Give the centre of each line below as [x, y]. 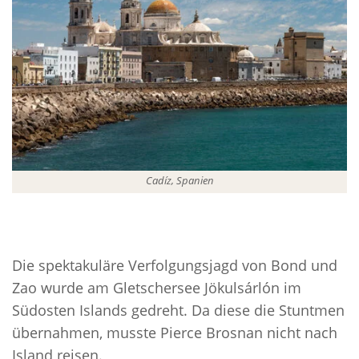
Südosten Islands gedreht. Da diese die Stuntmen [178, 311]
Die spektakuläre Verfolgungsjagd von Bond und [175, 266]
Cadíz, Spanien [179, 181]
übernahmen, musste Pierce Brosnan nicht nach [175, 333]
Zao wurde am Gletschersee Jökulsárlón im [157, 288]
